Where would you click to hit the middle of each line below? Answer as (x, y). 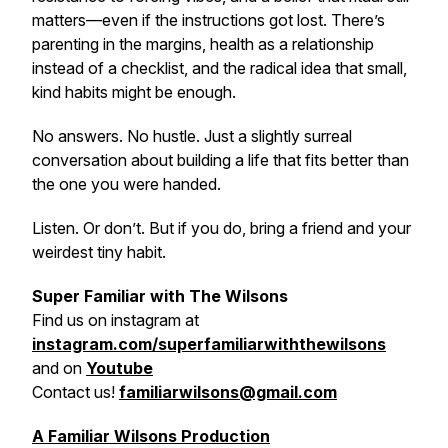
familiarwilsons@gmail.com (228, 392)
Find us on (69, 320)
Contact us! (75, 392)
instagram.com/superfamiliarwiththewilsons (209, 344)
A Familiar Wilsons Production (151, 436)
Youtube (119, 368)
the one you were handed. (126, 184)
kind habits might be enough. (134, 92)
